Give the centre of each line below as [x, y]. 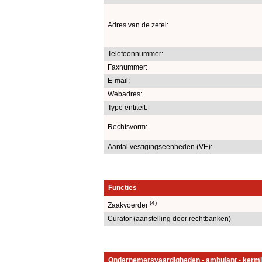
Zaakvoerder [129, 205]
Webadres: [125, 94]
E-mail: [119, 80]
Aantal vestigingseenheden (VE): [160, 146]
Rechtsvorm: [127, 127]
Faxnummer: [127, 67]
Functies [123, 187]
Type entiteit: [127, 107]
